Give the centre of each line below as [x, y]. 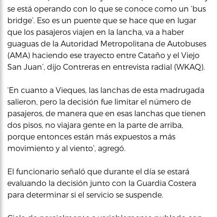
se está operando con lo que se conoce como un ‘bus [107, 8]
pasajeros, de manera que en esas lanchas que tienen [107, 113]
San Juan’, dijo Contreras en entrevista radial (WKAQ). [106, 67]
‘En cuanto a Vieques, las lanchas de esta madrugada [106, 90]
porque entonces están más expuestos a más [91, 136]
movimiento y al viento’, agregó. [66, 148]
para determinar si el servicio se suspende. [85, 194]
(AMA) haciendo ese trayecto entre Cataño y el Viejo [103, 55]
